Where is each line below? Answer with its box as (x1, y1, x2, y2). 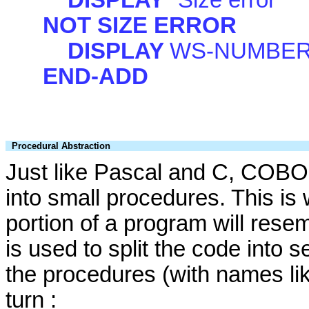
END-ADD (43, 63, 148, 89)
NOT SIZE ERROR (43, 12, 237, 38)
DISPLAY (61, 38, 170, 63)
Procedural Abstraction (12, 140, 110, 151)
